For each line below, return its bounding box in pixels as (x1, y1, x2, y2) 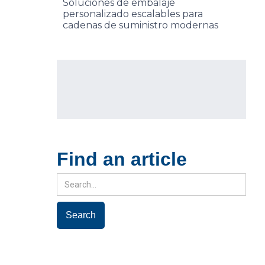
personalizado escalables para (63, 8, 203, 20)
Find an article (57, 148, 187, 170)
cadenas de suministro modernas (63, 20, 218, 31)
